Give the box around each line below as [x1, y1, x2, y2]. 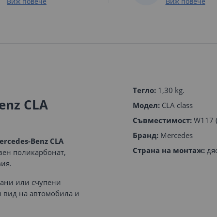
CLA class [160, 100, 193, 110]
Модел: [133, 100, 160, 110]
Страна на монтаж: [133, 145, 205, 155]
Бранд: [133, 130, 158, 140]
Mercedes [158, 130, 193, 140]
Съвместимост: [133, 115, 192, 125]
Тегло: [133, 85, 156, 95]
